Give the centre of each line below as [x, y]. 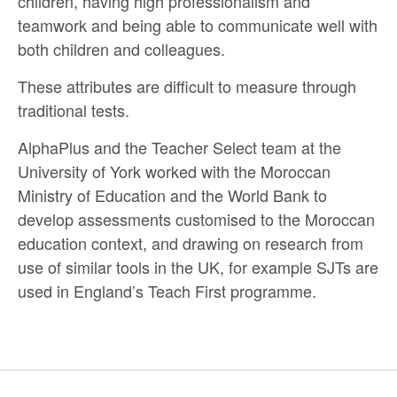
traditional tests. [74, 110]
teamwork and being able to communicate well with [198, 25]
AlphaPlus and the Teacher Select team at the [179, 147]
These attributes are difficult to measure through [187, 86]
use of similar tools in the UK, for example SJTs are [198, 267]
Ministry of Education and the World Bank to [172, 195]
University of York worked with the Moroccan [174, 171]
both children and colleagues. [121, 49]
